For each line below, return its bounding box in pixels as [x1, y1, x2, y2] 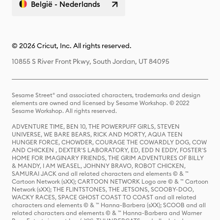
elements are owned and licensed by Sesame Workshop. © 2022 [12, 99, 190, 107]
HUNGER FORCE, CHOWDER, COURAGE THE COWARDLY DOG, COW [12, 138, 207, 146]
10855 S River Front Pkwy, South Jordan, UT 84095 [12, 57, 169, 66]
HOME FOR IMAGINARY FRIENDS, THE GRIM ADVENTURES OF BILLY [12, 154, 204, 162]
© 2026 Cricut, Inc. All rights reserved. [12, 41, 132, 50]
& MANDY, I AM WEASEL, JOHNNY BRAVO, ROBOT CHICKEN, [12, 162, 186, 169]
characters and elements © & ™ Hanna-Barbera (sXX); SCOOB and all [12, 201, 206, 209]
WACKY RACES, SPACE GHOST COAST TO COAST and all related [12, 193, 196, 201]
